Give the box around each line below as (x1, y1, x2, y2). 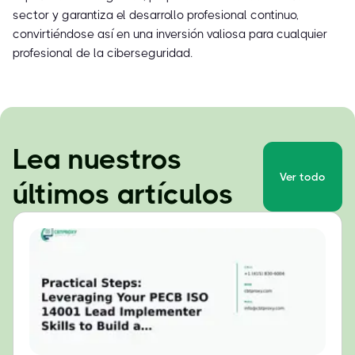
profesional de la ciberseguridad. (13, 46, 193, 61)
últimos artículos (13, 177, 234, 212)
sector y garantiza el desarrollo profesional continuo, (13, 8, 299, 23)
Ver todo (280, 170, 326, 184)
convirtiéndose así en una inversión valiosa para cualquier (13, 27, 327, 42)
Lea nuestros (13, 143, 182, 177)
